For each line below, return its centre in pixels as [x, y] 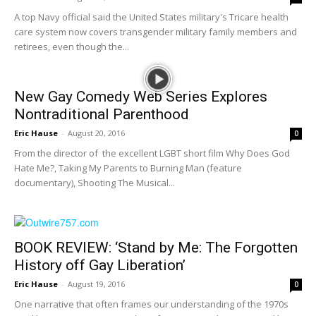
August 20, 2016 [96, 133]
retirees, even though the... [72, 47]
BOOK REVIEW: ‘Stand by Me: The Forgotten [156, 248]
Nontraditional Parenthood [102, 114]
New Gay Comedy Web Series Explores [141, 97]
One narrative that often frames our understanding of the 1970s [151, 304]
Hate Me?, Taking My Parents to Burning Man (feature [128, 168]
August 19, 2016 [96, 284]
